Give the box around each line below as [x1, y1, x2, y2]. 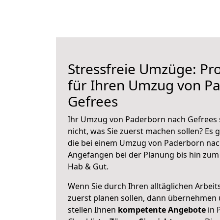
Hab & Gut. [68, 161, 109, 172]
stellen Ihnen [68, 204, 118, 215]
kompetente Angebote [118, 204, 206, 215]
